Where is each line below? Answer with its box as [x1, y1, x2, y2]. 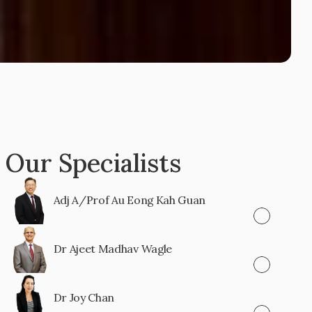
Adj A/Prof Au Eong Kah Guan [53, 193, 206, 207]
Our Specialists [4, 147, 181, 179]
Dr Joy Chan [53, 290, 115, 304]
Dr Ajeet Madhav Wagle [53, 242, 172, 256]
